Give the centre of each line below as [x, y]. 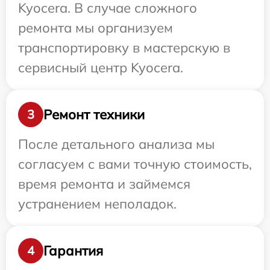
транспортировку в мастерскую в [124, 48]
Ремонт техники [94, 114]
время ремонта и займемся [104, 184]
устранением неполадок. [97, 204]
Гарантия [73, 250]
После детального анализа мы [116, 144]
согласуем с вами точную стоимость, [135, 164]
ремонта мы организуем [96, 28]
